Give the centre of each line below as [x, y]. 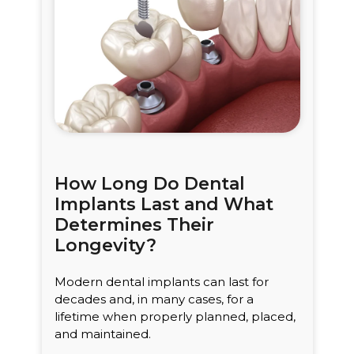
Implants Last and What [164, 205]
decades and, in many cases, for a [154, 299]
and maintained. [102, 334]
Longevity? [105, 246]
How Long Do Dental [149, 184]
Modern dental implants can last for [161, 282]
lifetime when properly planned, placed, [175, 317]
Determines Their [134, 225]
